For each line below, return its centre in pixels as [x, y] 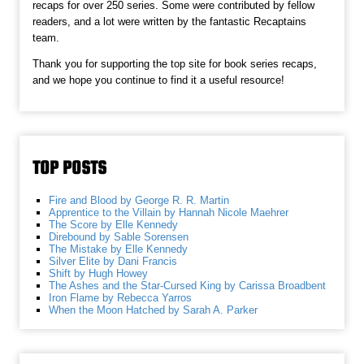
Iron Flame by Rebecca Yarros [121, 298]
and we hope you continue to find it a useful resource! [159, 80]
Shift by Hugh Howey [99, 274]
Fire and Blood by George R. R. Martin [139, 201]
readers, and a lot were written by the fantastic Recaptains [170, 22]
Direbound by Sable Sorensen [119, 237]
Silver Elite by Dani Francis [113, 262]
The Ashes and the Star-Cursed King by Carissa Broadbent [188, 286]
